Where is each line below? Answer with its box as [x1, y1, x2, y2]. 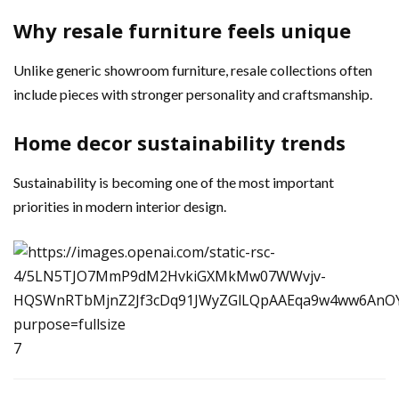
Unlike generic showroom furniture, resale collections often [13, 61, 372, 78]
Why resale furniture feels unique [13, 16, 351, 44]
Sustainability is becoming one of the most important [13, 173, 334, 191]
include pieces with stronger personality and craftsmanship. [13, 85, 372, 102]
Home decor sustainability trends [13, 128, 346, 156]
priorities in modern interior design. [13, 197, 226, 215]
